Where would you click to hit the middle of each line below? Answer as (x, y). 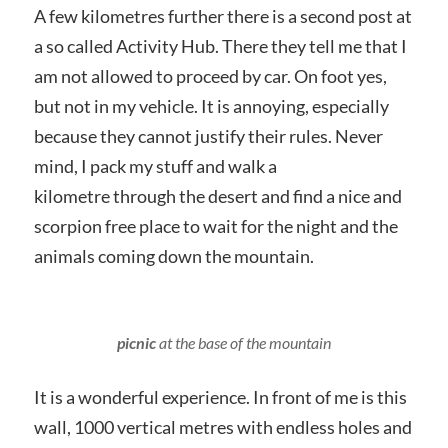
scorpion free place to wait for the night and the (215, 226)
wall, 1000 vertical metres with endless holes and (222, 427)
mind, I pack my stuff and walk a (155, 166)
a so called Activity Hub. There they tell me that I (220, 46)
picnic (136, 343)
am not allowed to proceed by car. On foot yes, (210, 76)
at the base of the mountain (243, 343)
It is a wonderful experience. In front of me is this (220, 397)
